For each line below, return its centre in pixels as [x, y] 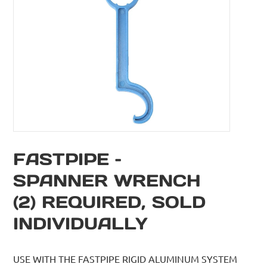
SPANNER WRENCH [107, 180]
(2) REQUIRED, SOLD [110, 202]
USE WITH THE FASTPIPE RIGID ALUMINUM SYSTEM [125, 258]
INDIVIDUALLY [81, 223]
